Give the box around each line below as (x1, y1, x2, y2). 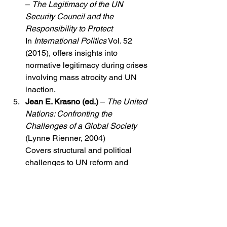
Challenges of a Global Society (25, 121, 137, 131)
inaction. (25, 85, 56, 95)
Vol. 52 (106, 36, 134, 46)
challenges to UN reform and (25, 158, 130, 168)
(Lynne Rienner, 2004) (25, 133, 105, 143)
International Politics (34, 36, 106, 46)
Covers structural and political (25, 145, 134, 156)
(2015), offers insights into (25, 48, 120, 58)
